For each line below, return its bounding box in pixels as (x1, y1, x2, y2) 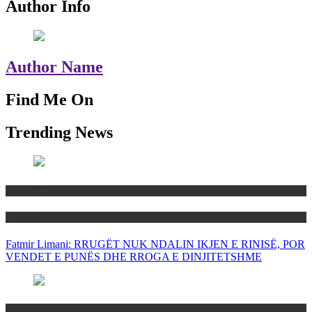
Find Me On (6, 90, 93, 109)
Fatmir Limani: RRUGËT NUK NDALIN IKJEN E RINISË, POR (6, 237, 305, 250)
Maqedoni (6, 185, 45, 196)
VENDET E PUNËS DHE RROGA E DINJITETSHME (6, 250, 262, 263)
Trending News (6, 123, 113, 141)
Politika (6, 211, 37, 222)
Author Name (6, 57, 103, 76)
